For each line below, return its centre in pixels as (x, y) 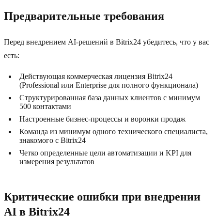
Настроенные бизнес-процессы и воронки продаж (102, 119)
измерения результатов (57, 162)
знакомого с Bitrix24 (53, 140)
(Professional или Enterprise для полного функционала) (109, 85)
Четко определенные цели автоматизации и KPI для (105, 153)
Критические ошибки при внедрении (102, 197)
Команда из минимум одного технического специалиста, (114, 132)
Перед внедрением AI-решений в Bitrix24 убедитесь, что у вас (107, 42)
